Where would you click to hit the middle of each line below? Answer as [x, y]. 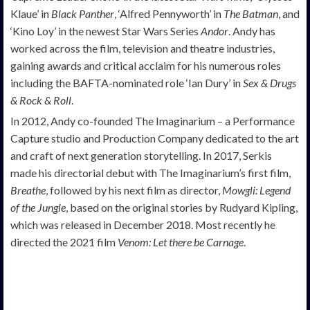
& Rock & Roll [41, 100]
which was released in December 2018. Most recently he [143, 224]
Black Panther [83, 13]
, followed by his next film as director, [134, 190]
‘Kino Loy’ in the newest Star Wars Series [106, 30]
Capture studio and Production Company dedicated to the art [155, 138]
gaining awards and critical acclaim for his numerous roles [146, 65]
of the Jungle [38, 207]
